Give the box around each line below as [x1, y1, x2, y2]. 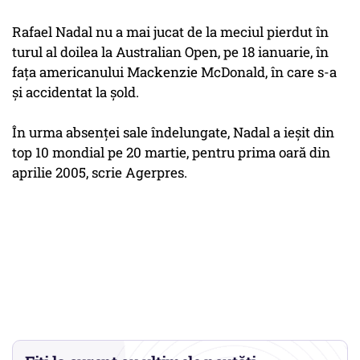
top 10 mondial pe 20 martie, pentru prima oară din [12, 143, 330, 162]
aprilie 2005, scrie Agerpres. [12, 163, 187, 182]
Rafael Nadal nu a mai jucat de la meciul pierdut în [12, 22, 329, 42]
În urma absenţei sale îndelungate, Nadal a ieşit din [12, 123, 334, 142]
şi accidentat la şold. [12, 83, 139, 102]
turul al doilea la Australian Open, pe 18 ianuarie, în [12, 43, 329, 62]
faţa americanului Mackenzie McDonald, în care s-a [12, 63, 337, 82]
